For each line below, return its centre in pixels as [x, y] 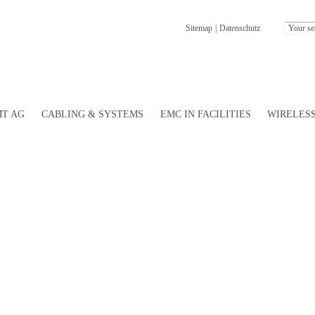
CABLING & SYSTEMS [92, 114]
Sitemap [199, 28]
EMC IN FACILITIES [205, 114]
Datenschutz [240, 28]
